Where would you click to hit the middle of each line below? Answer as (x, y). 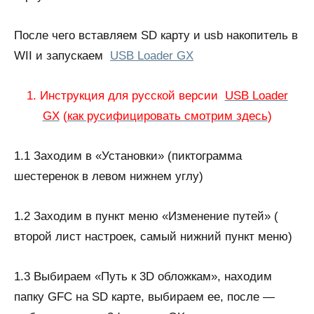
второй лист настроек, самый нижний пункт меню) (153, 237)
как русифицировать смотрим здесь (167, 116)
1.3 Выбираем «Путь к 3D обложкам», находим (143, 277)
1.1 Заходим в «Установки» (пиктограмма (128, 156)
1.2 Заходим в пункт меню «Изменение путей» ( (146, 216)
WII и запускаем (62, 56)
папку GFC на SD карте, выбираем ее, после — (144, 297)
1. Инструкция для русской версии (125, 96)
